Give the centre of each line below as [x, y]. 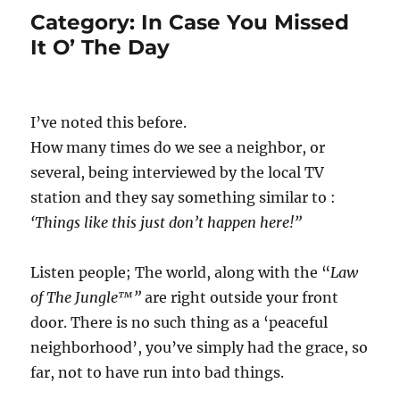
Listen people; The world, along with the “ [181, 273]
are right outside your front [240, 298]
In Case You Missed [246, 23]
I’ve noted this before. [109, 123]
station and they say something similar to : [183, 198]
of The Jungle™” [86, 298]
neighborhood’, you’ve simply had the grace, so [200, 348]
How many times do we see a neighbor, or [178, 148]
